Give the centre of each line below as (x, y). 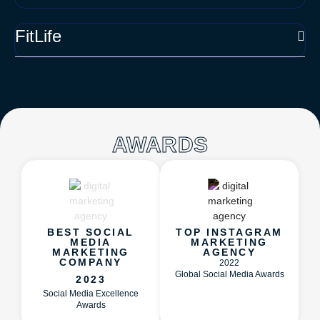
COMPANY (91, 262)
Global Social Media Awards (229, 275)
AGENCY (229, 252)
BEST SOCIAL (91, 232)
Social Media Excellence (91, 294)
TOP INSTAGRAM (229, 232)
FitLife (38, 36)
